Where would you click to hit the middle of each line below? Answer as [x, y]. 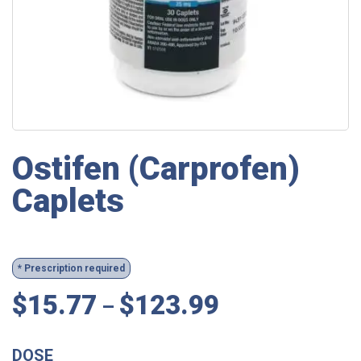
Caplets [68, 201]
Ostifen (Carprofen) [156, 168]
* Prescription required [71, 268]
